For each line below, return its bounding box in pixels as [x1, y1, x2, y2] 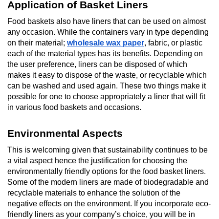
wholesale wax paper [67, 38, 144, 47]
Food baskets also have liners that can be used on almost [7, 17, 206, 25]
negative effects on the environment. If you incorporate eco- [7, 199, 211, 208]
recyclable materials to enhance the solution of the [7, 188, 180, 197]
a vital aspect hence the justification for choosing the [7, 156, 187, 165]
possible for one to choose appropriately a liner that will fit [7, 92, 205, 101]
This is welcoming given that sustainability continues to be [7, 145, 208, 154]
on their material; [7, 38, 67, 47]
